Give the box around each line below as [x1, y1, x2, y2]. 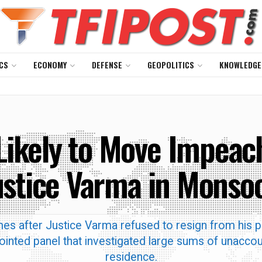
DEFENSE [91, 58, 122, 71]
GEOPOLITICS [147, 58, 194, 71]
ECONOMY [33, 58, 67, 71]
